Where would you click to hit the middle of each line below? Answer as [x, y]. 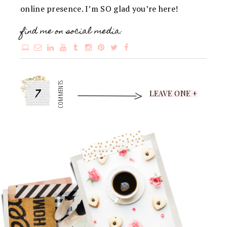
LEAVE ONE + [174, 93]
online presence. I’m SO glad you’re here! [99, 8]
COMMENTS [61, 94]
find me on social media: [71, 32]
